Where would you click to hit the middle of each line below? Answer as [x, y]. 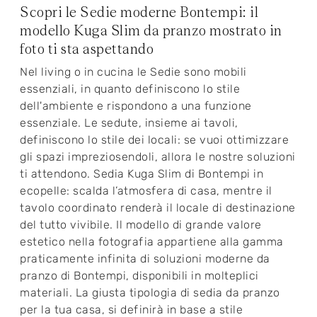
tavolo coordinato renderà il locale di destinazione [158, 208]
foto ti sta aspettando [87, 49]
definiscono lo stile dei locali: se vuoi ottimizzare [154, 140]
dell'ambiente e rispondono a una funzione [136, 106]
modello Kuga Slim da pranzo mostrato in [151, 31]
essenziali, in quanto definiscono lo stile [130, 89]
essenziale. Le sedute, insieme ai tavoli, [129, 123]
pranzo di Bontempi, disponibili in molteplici [139, 276]
